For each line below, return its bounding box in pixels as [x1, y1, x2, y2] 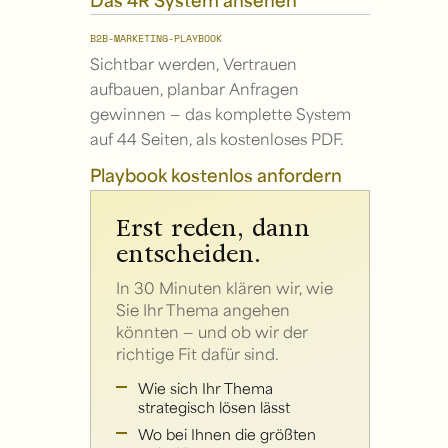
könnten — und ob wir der [115, 322, 308, 342]
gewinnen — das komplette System [90, 103, 352, 125]
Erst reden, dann [115, 211, 310, 245]
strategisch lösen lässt [137, 398, 290, 417]
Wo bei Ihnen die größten [137, 425, 316, 444]
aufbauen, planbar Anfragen [90, 78, 300, 100]
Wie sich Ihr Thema [137, 379, 273, 398]
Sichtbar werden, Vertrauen [90, 53, 298, 75]
